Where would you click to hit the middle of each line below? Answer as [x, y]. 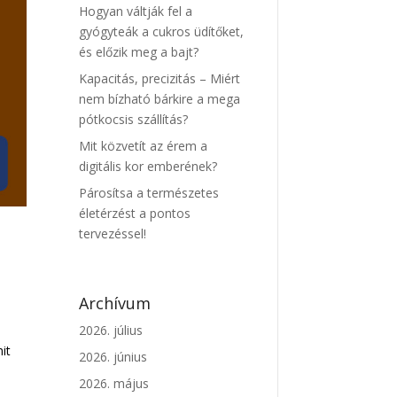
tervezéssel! [113, 234]
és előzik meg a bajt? [139, 52]
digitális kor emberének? [148, 167]
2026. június [113, 357]
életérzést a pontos [135, 214]
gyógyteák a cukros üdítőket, [162, 32]
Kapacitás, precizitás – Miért [160, 79]
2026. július [111, 331]
